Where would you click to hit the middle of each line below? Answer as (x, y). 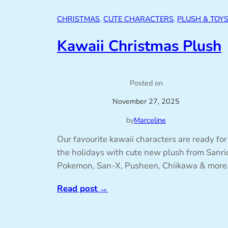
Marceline (150, 120)
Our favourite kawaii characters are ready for (142, 139)
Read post (77, 189)
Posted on (146, 83)
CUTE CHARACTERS (138, 19)
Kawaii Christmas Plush (139, 46)
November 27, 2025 (146, 102)
